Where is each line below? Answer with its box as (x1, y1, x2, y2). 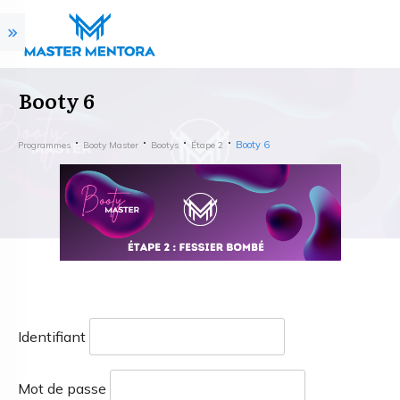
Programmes (18, 139, 71, 152)
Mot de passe (18, 379, 106, 398)
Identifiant (18, 328, 86, 346)
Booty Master (83, 139, 138, 152)
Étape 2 (191, 139, 223, 152)
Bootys (151, 139, 179, 152)
